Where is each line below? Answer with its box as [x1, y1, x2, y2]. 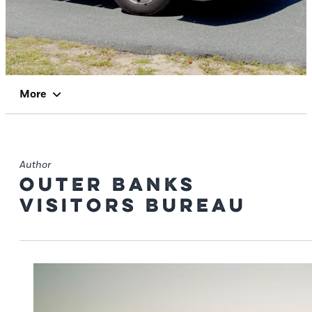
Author [19, 159, 51, 171]
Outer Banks [19, 171, 196, 197]
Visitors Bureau [19, 192, 247, 218]
